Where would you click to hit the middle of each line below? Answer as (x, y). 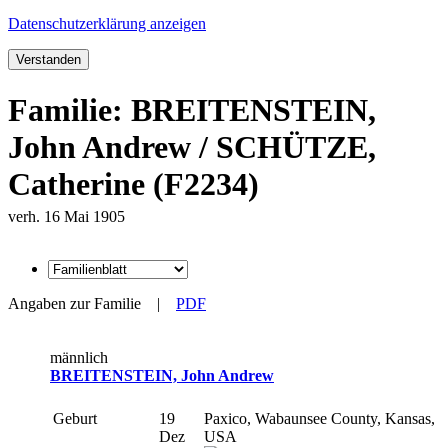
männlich (79, 357)
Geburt (77, 418)
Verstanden (48, 60)
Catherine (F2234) (133, 183)
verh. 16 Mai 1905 (66, 216)
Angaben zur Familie (74, 303)
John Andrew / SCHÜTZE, (192, 146)
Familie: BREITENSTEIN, (192, 109)
